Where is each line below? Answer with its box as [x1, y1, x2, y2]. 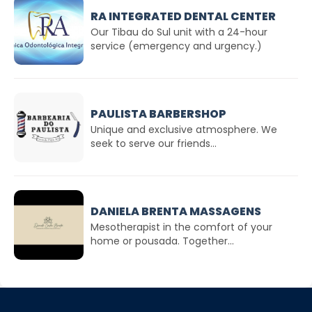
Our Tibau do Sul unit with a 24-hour [91, 24, 267, 39]
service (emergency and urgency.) [91, 38, 262, 53]
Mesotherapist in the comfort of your [91, 219, 272, 234]
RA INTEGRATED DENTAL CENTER [91, 8, 276, 24]
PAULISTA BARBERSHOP [91, 105, 226, 122]
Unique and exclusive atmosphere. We [91, 122, 277, 136]
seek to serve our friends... [91, 136, 217, 150]
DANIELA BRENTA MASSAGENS [91, 203, 261, 219]
